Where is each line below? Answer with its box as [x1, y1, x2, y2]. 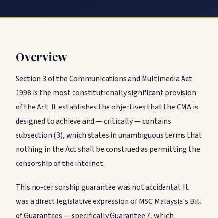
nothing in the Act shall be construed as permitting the [16, 144, 200, 155]
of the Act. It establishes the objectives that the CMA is [16, 102, 198, 112]
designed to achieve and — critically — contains [16, 116, 171, 127]
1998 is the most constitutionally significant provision [16, 88, 196, 98]
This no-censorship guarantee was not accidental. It [16, 182, 189, 193]
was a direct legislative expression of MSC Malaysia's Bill [16, 196, 201, 207]
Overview [16, 49, 67, 64]
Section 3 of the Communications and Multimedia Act [16, 73, 192, 84]
